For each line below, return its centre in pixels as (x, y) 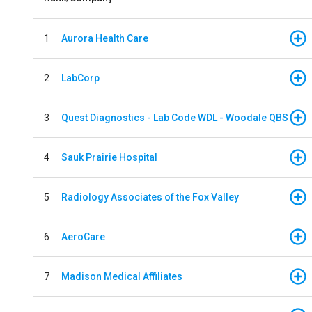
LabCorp (80, 78)
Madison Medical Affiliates (122, 276)
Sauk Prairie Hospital (109, 157)
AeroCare (83, 236)
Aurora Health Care (105, 38)
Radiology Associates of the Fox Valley (150, 197)
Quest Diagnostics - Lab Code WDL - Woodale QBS (175, 117)
